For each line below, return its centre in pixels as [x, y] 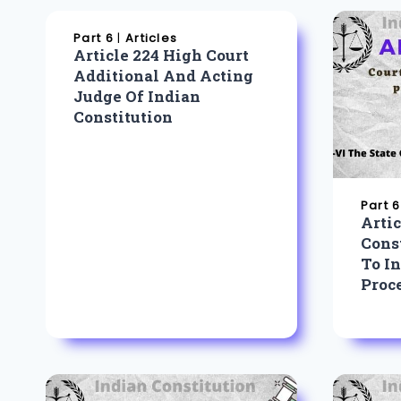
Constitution [124, 116]
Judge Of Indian [137, 96]
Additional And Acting [164, 75]
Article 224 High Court [162, 55]
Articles [151, 38]
